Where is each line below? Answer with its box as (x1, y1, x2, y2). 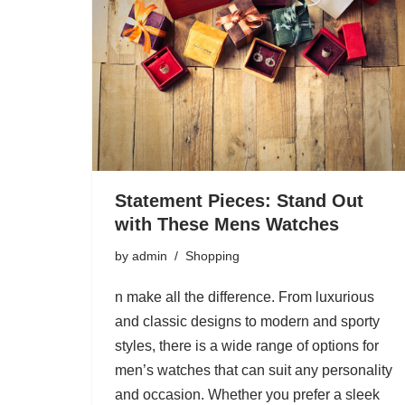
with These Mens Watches (115, 214, 339, 235)
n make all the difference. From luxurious (115, 289, 374, 306)
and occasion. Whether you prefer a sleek (115, 387, 380, 403)
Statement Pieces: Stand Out (115, 191, 363, 212)
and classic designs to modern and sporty (115, 314, 380, 330)
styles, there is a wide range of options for (115, 338, 379, 354)
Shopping (185, 249, 240, 264)
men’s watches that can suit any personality (115, 363, 392, 379)
